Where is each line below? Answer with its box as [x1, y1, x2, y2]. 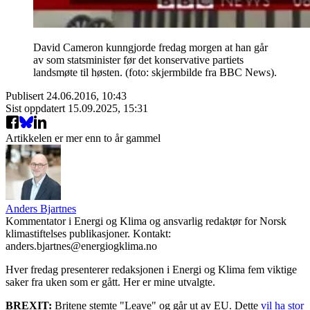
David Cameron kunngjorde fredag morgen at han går [33, 41, 268, 53]
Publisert [6, 89, 46, 102]
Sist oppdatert [6, 102, 68, 114]
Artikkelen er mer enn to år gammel [6, 131, 161, 144]
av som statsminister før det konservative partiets [33, 53, 244, 66]
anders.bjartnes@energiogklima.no [6, 239, 157, 252]
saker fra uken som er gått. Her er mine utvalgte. [6, 275, 215, 288]
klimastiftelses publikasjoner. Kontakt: [6, 227, 171, 239]
